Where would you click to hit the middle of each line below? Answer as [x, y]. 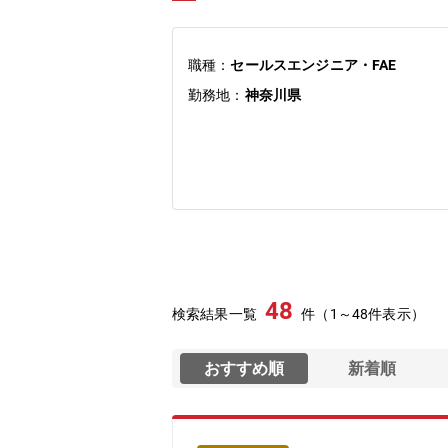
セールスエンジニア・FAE [313, 65]
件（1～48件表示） [363, 314]
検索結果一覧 [214, 314]
